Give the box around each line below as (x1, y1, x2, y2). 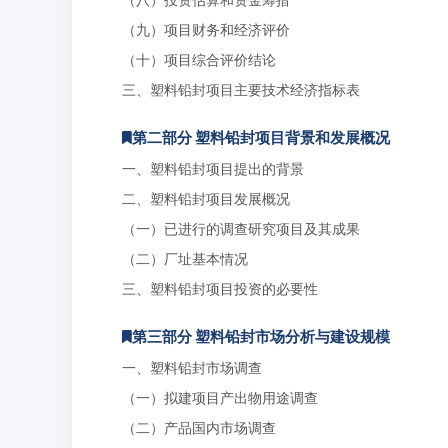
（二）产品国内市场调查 (122, 419, 276, 436)
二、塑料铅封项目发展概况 (122, 190, 290, 207)
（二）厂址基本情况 (122, 250, 248, 267)
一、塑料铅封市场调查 (122, 359, 262, 376)
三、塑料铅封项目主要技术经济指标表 (122, 81, 360, 98)
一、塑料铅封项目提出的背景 (122, 160, 304, 177)
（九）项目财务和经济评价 (122, 21, 290, 38)
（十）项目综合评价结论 (122, 51, 276, 68)
